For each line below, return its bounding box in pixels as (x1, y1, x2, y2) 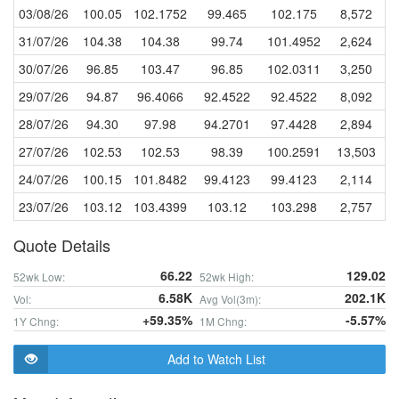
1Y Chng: (13, 313, 59, 329)
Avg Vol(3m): (199, 291, 261, 306)
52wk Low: (13, 269, 65, 284)
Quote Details (13, 233, 110, 256)
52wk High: (199, 269, 254, 284)
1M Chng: (199, 313, 247, 329)
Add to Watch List (167, 350, 265, 368)
